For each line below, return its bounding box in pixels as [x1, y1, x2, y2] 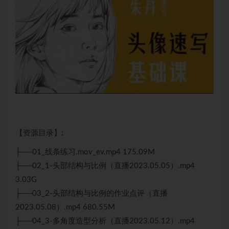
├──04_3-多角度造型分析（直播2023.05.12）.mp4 [15, 217, 195, 225]
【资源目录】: [15, 129, 63, 137]
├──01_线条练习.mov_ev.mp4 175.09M [15, 148, 155, 156]
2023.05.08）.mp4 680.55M [15, 203, 115, 211]
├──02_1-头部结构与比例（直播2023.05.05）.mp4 [15, 162, 195, 170]
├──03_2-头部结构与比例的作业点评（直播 [15, 189, 168, 197]
